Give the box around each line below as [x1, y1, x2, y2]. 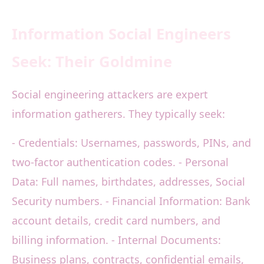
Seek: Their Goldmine [12, 51, 172, 72]
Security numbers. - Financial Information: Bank [12, 194, 250, 209]
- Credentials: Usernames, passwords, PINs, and [12, 136, 251, 150]
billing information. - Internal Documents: [12, 233, 221, 247]
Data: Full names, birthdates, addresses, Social [12, 174, 245, 189]
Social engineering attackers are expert [12, 87, 208, 102]
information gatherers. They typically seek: [12, 107, 225, 121]
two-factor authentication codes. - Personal [12, 155, 229, 170]
